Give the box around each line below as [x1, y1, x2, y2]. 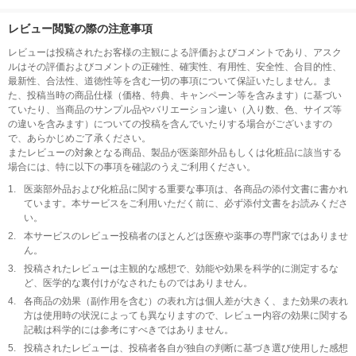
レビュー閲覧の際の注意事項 [8, 22, 153, 35]
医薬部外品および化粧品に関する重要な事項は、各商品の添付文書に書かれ [24, 184, 348, 195]
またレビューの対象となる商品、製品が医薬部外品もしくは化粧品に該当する [8, 147, 342, 158]
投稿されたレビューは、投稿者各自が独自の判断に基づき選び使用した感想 [24, 342, 348, 354]
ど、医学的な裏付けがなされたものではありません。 [24, 277, 253, 288]
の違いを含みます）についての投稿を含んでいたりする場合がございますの [8, 118, 332, 130]
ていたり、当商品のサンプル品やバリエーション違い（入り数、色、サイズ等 [8, 104, 342, 115]
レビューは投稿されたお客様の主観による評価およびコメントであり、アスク [8, 47, 342, 58]
